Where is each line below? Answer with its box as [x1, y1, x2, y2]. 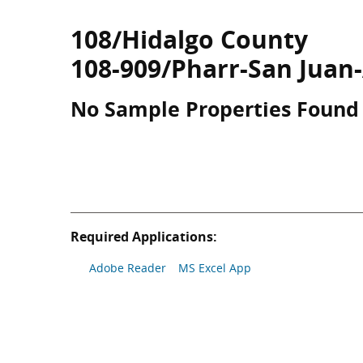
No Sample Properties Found [70, 95, 359, 122]
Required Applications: [70, 228, 217, 246]
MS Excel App [178, 260, 251, 275]
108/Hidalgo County [70, 23, 308, 56]
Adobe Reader [89, 260, 166, 275]
